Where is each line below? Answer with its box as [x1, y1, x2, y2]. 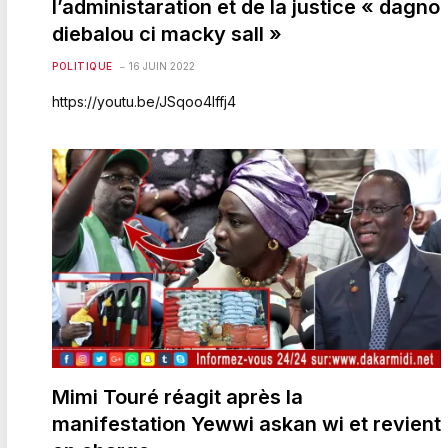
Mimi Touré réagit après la [52, 384, 303, 409]
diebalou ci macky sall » [52, 21, 282, 46]
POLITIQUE [52, 59, 113, 72]
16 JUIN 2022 [128, 59, 195, 72]
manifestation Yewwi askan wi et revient [52, 411, 441, 436]
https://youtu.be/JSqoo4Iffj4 [52, 92, 236, 110]
